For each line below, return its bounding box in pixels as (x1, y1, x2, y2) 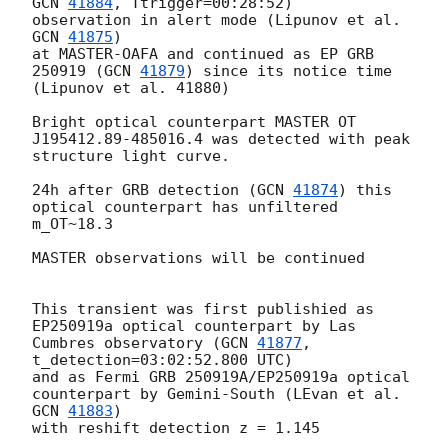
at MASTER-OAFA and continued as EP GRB (32, 44, 374, 63)
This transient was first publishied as (32, 299, 374, 318)
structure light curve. (32, 146, 230, 165)
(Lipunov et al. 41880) (32, 78, 230, 97)
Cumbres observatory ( (32, 333, 221, 352)
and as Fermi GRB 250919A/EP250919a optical (32, 367, 410, 386)
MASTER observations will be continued (32, 248, 365, 267)
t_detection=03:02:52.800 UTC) (32, 350, 293, 369)
